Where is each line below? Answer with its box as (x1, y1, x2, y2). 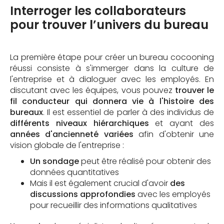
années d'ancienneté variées (10, 128, 133, 140)
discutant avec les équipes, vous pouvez (10, 84, 175, 96)
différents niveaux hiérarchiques (10, 117, 149, 129)
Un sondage (30, 155, 79, 167)
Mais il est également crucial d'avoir (30, 177, 170, 189)
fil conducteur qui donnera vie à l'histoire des (10, 95, 214, 107)
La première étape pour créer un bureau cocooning (10, 51, 214, 63)
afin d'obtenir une (133, 128, 214, 140)
